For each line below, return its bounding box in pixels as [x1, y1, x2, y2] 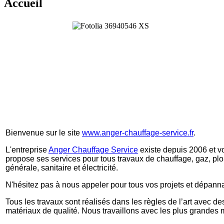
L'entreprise [5, 145, 48, 154]
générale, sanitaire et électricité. [5, 163, 118, 172]
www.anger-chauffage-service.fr [82, 128, 193, 137]
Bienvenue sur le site [5, 128, 82, 137]
